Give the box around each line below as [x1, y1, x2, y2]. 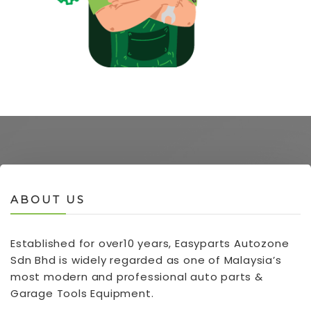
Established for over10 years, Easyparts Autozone [10, 235, 289, 251]
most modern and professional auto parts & [10, 269, 263, 284]
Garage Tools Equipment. [10, 285, 154, 301]
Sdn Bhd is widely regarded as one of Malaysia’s [10, 252, 282, 267]
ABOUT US [10, 192, 85, 206]
